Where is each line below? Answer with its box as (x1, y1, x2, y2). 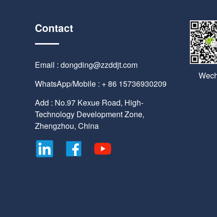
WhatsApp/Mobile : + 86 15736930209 (35, 78, 167, 90)
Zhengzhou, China (35, 120, 99, 132)
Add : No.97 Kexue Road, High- (35, 97, 143, 108)
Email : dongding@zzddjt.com (35, 59, 138, 71)
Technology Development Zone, (35, 108, 144, 120)
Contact (35, 20, 73, 35)
